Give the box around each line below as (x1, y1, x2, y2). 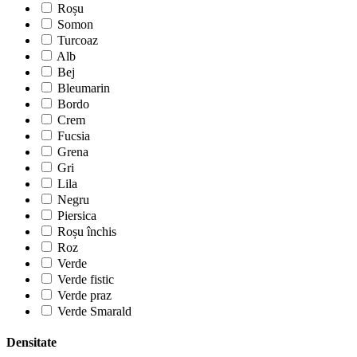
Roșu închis (57, 225, 116, 239)
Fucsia (57, 129, 90, 143)
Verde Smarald (57, 304, 131, 319)
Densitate (6, 335, 57, 350)
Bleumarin (57, 81, 110, 96)
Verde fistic (57, 273, 114, 287)
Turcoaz (57, 33, 98, 48)
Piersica (57, 209, 96, 223)
